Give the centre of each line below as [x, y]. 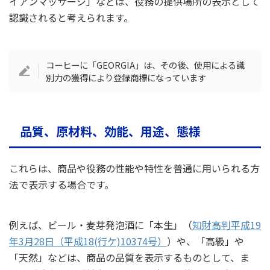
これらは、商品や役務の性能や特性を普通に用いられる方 [134, 168]
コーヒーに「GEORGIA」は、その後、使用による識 [146, 64]
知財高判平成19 [227, 225]
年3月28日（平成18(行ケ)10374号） [88, 241]
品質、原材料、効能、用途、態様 [110, 131]
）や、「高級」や [206, 241]
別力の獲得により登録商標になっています [126, 77]
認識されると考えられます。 [71, 17]
